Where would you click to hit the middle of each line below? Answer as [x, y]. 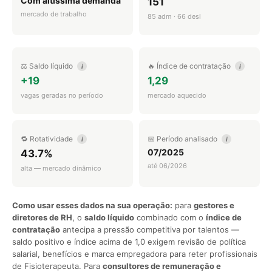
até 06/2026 [167, 165]
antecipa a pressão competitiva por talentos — [150, 229]
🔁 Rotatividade [48, 138]
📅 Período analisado [183, 138]
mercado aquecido [177, 95]
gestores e [214, 205]
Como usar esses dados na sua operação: [92, 205]
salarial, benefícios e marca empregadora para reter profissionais [135, 253]
